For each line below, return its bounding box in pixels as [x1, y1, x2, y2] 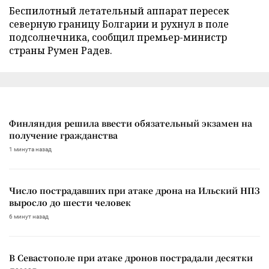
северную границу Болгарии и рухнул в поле [9, 17, 229, 31]
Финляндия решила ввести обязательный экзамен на [9, 116, 252, 129]
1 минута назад [9, 145, 52, 153]
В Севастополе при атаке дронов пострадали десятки [9, 251, 253, 264]
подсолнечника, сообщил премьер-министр [9, 30, 227, 44]
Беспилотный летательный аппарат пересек [9, 4, 229, 17]
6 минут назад [9, 213, 49, 220]
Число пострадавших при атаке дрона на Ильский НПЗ [9, 184, 260, 196]
